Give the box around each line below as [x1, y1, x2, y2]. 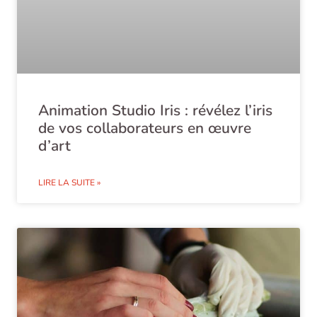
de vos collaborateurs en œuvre [38, 117, 251, 138]
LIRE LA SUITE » [38, 176, 100, 188]
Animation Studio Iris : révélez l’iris [38, 100, 272, 120]
